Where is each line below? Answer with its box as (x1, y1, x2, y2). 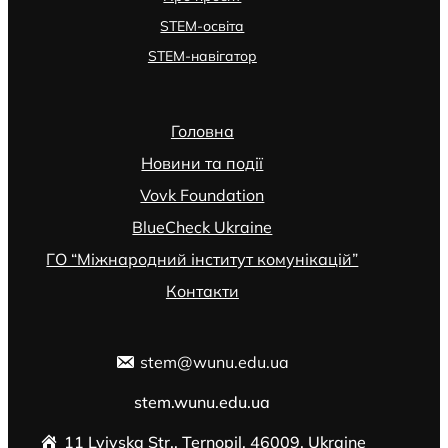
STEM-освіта (160, 17, 245, 36)
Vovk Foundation (140, 184, 265, 205)
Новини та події (141, 152, 264, 173)
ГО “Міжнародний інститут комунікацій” (46, 248, 359, 269)
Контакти (165, 280, 239, 301)
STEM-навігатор (147, 47, 257, 66)
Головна (170, 120, 234, 141)
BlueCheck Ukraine (132, 216, 273, 237)
